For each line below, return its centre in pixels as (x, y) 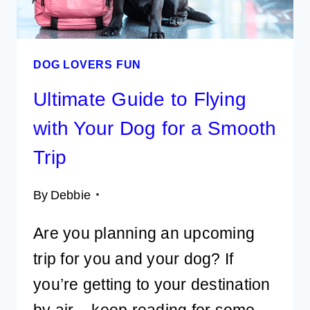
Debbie (71, 194)
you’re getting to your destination (152, 284)
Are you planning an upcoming (144, 233)
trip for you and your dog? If (134, 258)
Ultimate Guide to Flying (140, 99)
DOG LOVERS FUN (88, 65)
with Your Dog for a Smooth (155, 128)
